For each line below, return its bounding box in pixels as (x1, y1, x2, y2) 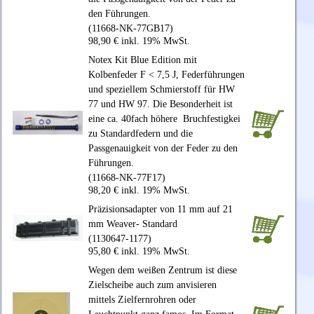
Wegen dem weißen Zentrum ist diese (88, 265, 237, 276)
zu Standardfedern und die (88, 128, 193, 139)
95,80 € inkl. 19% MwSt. (88, 246, 190, 257)
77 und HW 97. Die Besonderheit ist (88, 99, 233, 110)
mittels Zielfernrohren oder (88, 294, 196, 306)
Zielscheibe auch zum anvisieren (88, 280, 217, 291)
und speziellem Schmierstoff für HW (88, 84, 235, 95)
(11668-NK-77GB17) (88, 23, 173, 34)
